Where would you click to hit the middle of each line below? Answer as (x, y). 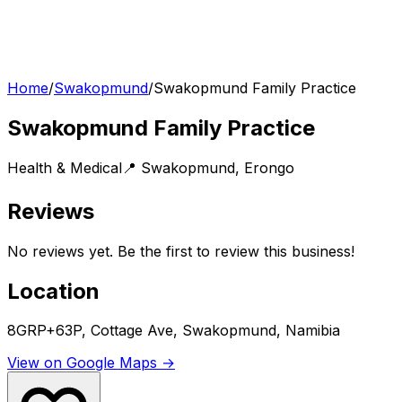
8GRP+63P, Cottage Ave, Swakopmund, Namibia (174, 331)
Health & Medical (65, 167)
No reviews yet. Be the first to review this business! (181, 251)
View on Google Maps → (91, 363)
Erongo (269, 167)
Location (53, 291)
